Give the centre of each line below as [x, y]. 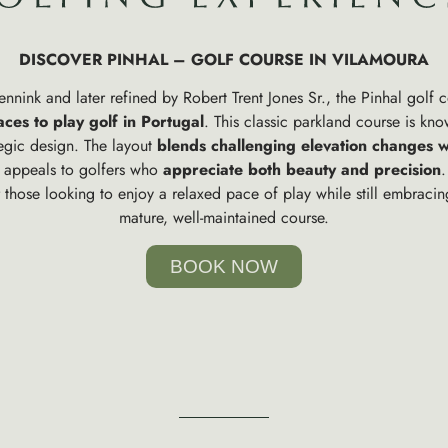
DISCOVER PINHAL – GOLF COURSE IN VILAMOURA [224, 59]
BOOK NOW [224, 266]
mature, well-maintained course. [224, 218]
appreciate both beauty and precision [302, 170]
